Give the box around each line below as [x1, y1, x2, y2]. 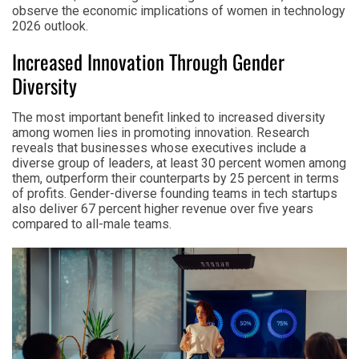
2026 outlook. [12, 18, 88, 34]
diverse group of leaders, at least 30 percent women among [12, 155, 346, 171]
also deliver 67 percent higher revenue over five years [12, 201, 313, 217]
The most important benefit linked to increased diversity [12, 110, 325, 126]
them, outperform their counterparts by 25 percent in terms [12, 171, 339, 187]
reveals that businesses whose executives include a [12, 140, 306, 156]
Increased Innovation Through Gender [12, 46, 284, 77]
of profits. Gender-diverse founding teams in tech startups [12, 186, 337, 202]
